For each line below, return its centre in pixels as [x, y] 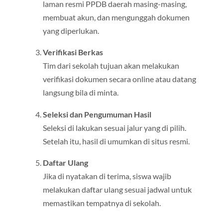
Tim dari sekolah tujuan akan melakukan [111, 66]
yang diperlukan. [71, 31]
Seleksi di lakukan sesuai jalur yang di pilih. [114, 127]
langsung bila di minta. [80, 93]
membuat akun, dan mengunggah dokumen [116, 17]
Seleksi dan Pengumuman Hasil [97, 114]
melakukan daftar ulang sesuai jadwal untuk [117, 189]
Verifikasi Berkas [73, 52]
